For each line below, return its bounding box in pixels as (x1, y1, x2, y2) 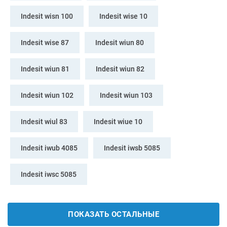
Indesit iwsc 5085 (21, 170, 77, 179)
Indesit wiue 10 (94, 118, 142, 126)
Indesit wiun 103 (100, 91, 153, 100)
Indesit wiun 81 (21, 65, 69, 73)
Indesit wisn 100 (21, 12, 73, 21)
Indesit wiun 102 (21, 91, 73, 100)
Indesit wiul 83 (21, 118, 67, 126)
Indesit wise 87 (21, 39, 69, 47)
